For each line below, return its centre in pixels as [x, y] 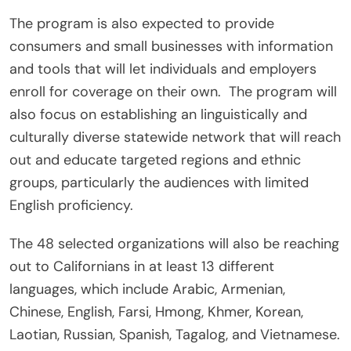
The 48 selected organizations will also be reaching [174, 244]
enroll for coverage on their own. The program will [173, 92]
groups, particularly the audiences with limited [159, 183]
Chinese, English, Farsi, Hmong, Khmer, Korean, [156, 312]
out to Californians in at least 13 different [142, 267]
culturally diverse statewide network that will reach [175, 138]
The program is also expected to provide [142, 24]
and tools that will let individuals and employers [163, 69]
